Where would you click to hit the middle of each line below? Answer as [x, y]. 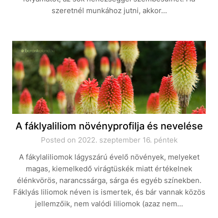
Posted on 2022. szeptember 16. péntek [109, 140]
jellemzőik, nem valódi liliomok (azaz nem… [109, 204]
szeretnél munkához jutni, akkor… [109, 10]
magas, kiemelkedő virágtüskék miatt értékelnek [109, 169]
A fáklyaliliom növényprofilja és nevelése [109, 126]
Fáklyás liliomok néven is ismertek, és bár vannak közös [109, 192]
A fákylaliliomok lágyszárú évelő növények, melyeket [109, 157]
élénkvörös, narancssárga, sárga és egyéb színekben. [109, 180]
